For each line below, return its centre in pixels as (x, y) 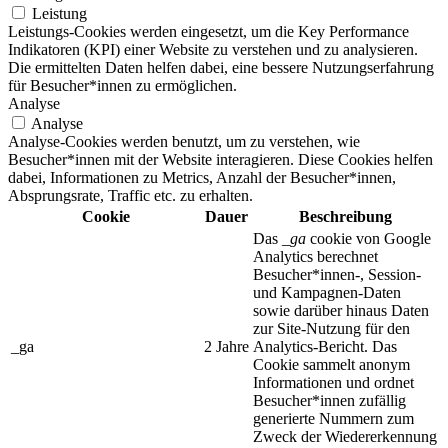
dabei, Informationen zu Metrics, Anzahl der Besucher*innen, (202, 177)
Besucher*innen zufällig (329, 400)
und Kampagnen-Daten (327, 292)
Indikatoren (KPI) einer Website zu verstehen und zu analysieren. (213, 49)
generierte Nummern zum (333, 418)
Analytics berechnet (315, 256)
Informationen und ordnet (333, 382)
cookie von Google (368, 238)
